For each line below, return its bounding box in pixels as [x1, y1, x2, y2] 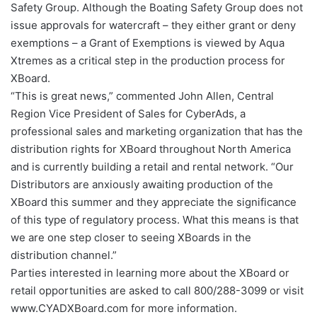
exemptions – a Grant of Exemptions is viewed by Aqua [11, 35, 284, 50]
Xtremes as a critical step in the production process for [11, 53, 285, 67]
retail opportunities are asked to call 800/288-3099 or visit [11, 283, 304, 297]
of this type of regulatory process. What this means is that [11, 212, 299, 226]
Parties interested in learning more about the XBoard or [11, 265, 289, 279]
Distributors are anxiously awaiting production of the [11, 177, 273, 191]
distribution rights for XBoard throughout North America [11, 142, 291, 156]
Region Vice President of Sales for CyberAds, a [11, 106, 246, 120]
